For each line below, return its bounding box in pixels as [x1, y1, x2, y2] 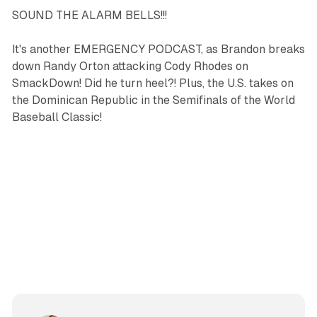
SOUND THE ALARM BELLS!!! [11, 8, 167, 23]
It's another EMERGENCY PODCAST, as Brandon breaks [11, 42, 305, 57]
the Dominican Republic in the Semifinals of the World [11, 93, 295, 108]
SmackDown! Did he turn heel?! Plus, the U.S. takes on [11, 76, 294, 91]
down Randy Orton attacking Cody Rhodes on [11, 59, 248, 74]
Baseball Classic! [11, 110, 102, 125]
